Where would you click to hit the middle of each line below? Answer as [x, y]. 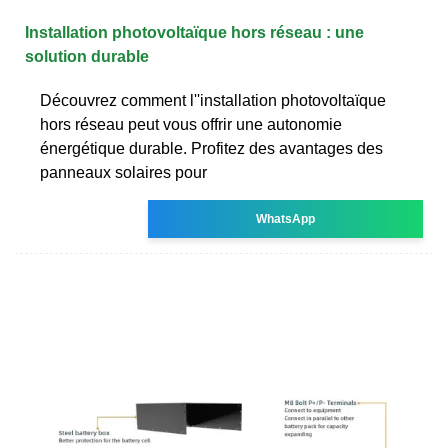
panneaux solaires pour [123, 172]
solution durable [87, 56]
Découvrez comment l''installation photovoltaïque [213, 100]
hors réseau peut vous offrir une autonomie [191, 124]
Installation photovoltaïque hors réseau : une [194, 32]
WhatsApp [286, 218]
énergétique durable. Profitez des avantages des [211, 148]
